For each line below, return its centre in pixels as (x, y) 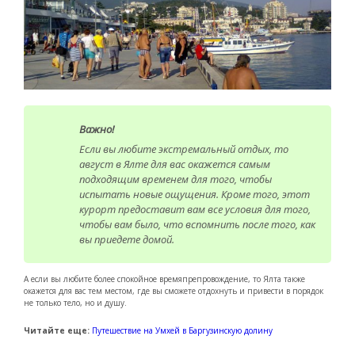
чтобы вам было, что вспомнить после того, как (197, 224)
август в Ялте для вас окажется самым (175, 164)
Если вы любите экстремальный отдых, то (184, 149)
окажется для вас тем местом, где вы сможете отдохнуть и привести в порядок (174, 290)
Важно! (97, 129)
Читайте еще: (57, 330)
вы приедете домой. (127, 239)
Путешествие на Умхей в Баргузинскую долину (182, 330)
